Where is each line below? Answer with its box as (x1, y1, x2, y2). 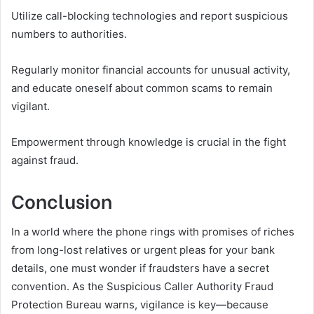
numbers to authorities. (11, 27, 127, 41)
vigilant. (11, 100, 50, 114)
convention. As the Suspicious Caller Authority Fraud (11, 279, 273, 293)
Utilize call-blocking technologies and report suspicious (11, 9, 288, 23)
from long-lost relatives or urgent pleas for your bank (11, 243, 275, 257)
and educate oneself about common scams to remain (11, 81, 273, 95)
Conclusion (11, 186, 112, 214)
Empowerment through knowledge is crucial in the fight (11, 135, 286, 149)
